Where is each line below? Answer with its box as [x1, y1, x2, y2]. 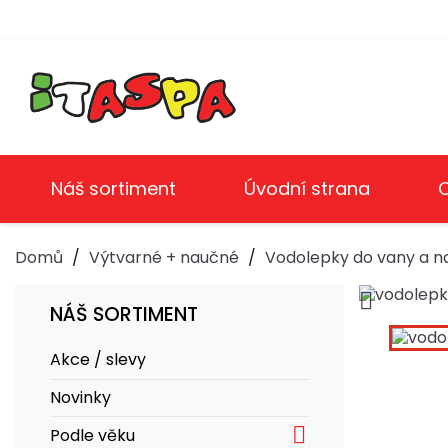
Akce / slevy [50, 348, 146, 372]
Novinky [50, 385, 111, 409]
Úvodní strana [244, 175, 370, 201]
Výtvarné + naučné [89, 245, 239, 269]
